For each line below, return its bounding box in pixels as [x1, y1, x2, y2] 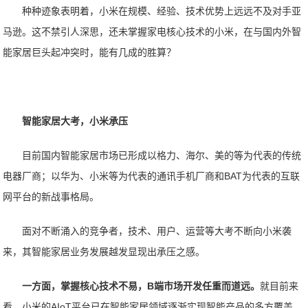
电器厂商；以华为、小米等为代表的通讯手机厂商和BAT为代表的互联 [3, 170, 300, 181]
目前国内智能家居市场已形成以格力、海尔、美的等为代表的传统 [22, 150, 302, 161]
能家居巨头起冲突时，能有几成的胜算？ [3, 47, 177, 58]
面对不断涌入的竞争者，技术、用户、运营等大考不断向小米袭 [22, 225, 292, 236]
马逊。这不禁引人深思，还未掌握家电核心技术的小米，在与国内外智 [3, 26, 302, 37]
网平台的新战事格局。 [3, 191, 100, 202]
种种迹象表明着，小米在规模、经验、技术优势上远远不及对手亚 [22, 5, 302, 16]
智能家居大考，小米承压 [22, 115, 129, 126]
